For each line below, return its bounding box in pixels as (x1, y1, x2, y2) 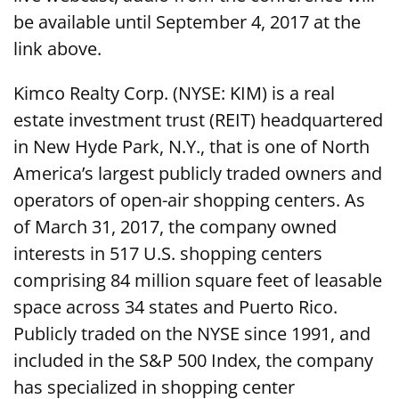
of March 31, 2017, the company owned (13, 215, 337, 240)
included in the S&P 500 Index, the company (13, 348, 373, 373)
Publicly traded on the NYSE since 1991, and (13, 322, 370, 346)
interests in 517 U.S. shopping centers (13, 241, 322, 266)
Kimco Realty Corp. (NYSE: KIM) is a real (13, 81, 335, 106)
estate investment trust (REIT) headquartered (13, 108, 383, 133)
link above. (13, 37, 102, 61)
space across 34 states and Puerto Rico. (13, 295, 338, 320)
